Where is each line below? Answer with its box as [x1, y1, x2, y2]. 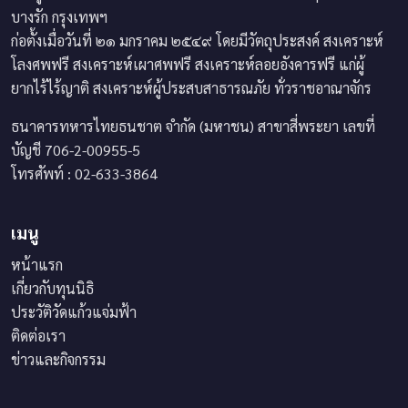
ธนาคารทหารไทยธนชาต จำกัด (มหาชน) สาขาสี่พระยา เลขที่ [11, 116, 375, 136]
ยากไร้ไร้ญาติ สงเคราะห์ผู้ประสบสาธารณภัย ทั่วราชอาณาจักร [11, 77, 372, 97]
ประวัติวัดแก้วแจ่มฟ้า [11, 301, 137, 321]
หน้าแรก [11, 254, 63, 274]
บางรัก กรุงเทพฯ [11, 6, 107, 26]
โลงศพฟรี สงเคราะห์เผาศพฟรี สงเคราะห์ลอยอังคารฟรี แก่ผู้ [11, 54, 364, 74]
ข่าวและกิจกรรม [11, 349, 106, 369]
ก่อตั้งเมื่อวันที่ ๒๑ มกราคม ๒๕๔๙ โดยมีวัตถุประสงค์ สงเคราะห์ [11, 30, 383, 50]
